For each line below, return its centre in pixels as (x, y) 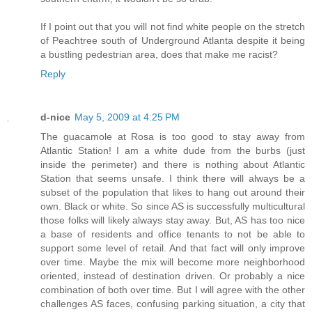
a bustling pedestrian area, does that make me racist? (159, 54)
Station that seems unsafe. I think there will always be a (173, 178)
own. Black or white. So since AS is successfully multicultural (173, 206)
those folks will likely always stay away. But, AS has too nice (173, 220)
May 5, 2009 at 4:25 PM (127, 117)
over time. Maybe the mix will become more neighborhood (173, 262)
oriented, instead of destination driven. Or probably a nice (173, 275)
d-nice (55, 117)
